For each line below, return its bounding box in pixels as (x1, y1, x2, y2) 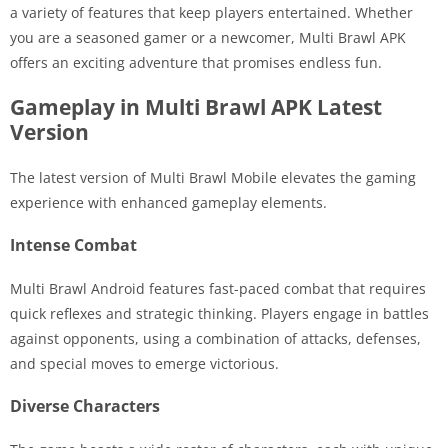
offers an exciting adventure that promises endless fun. (10, 52, 382, 72)
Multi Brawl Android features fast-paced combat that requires (10, 278, 426, 298)
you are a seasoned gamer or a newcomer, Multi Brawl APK (10, 27, 406, 47)
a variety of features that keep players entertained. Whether (10, 2, 413, 22)
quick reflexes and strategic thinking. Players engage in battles (10, 303, 429, 323)
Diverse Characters (10, 394, 160, 417)
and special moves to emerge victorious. (10, 353, 279, 373)
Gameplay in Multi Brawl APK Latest (10, 92, 382, 121)
